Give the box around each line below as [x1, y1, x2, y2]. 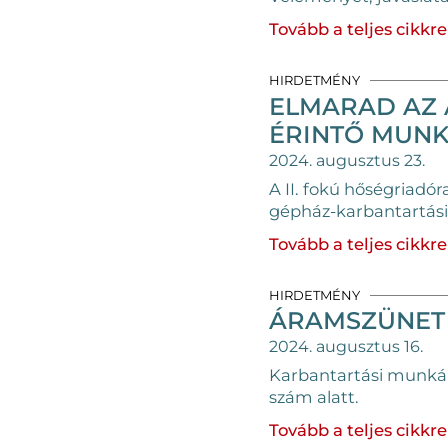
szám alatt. [268, 387, 359, 407]
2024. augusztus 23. [268, 150, 425, 170]
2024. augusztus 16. [268, 337, 423, 356]
